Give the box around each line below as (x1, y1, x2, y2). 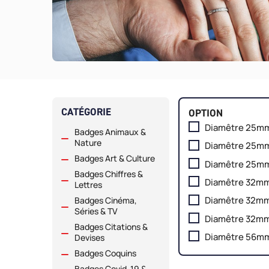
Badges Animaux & (74, 126, 146, 138)
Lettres (74, 179, 102, 191)
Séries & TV (74, 205, 118, 217)
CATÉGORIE (61, 105, 111, 119)
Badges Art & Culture (74, 153, 155, 165)
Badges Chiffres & (74, 168, 143, 180)
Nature (74, 137, 101, 149)
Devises (74, 232, 104, 244)
